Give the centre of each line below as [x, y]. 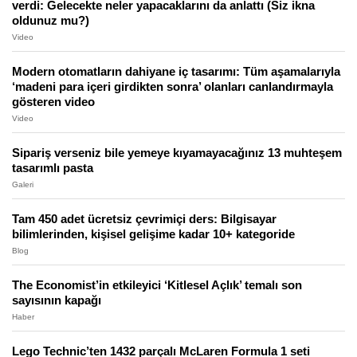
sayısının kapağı [57, 300]
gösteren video [53, 102]
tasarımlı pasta [53, 168]
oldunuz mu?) [51, 20]
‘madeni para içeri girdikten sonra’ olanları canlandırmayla [173, 86]
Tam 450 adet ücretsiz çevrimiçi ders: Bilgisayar [144, 219]
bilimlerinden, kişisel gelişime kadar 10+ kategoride [153, 234]
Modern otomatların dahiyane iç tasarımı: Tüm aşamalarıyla [176, 71]
